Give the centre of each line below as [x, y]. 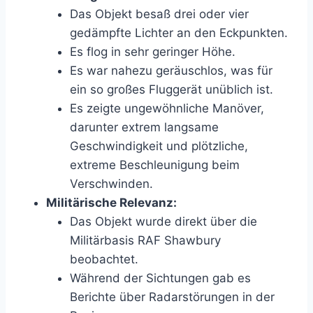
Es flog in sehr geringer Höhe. [153, 52]
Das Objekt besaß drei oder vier [159, 14]
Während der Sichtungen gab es [160, 278]
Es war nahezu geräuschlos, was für [171, 71]
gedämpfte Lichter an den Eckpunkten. [179, 33]
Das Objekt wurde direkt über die [163, 222]
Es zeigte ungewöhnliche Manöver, [167, 109]
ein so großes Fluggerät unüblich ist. [172, 90]
